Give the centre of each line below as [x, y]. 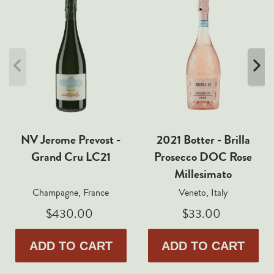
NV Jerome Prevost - [71, 140]
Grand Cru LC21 [71, 157]
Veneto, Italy [203, 193]
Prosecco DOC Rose [203, 157]
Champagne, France [71, 193]
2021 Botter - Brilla [203, 140]
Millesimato [203, 174]
